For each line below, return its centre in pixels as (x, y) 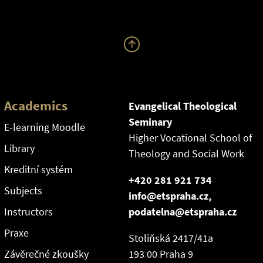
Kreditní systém (38, 170)
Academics (36, 106)
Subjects (23, 191)
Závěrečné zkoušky (46, 254)
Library (19, 149)
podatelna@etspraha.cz (182, 212)
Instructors (28, 212)
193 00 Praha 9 (161, 254)
